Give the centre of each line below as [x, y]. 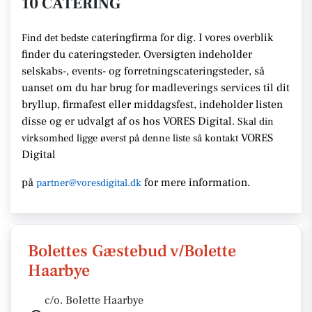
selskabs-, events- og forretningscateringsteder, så [143, 71]
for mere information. [197, 182]
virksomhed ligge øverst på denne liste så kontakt [131, 138]
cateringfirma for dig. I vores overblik [182, 38]
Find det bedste [56, 38]
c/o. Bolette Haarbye [94, 300]
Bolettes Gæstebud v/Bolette [132, 251]
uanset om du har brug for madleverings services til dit [156, 88]
